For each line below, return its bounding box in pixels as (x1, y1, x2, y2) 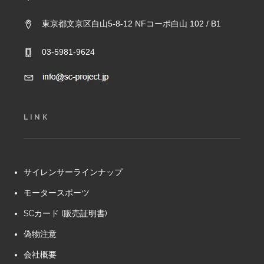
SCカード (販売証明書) (24, 209, 107, 218)
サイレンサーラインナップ (24, 167, 123, 177)
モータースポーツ (24, 188, 90, 197)
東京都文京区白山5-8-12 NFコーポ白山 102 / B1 (42, 19, 221, 28)
